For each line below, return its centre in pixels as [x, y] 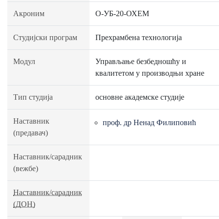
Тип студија [33, 97]
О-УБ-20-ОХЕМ [122, 13]
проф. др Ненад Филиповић [149, 122]
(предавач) [31, 133]
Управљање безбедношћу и [141, 61]
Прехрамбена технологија [139, 37]
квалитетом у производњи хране [150, 73]
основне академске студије [140, 97]
